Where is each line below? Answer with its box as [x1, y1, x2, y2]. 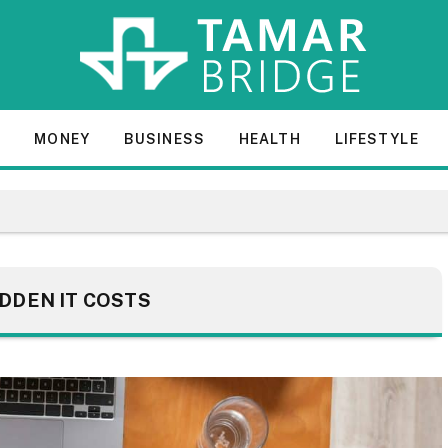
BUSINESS [123, 130, 205, 147]
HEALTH [238, 130, 301, 147]
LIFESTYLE [334, 130, 419, 147]
